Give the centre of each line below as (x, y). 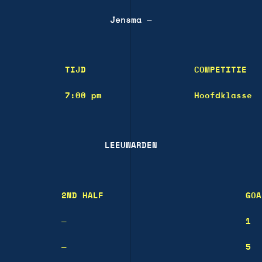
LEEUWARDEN (131, 145)
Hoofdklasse (223, 96)
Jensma (126, 20)
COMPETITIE (220, 70)
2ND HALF (82, 196)
